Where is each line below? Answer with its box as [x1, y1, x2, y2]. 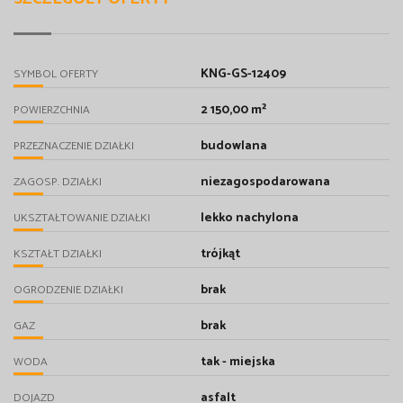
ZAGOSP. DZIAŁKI [13, 173, 102, 193]
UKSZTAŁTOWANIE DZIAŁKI [13, 209, 150, 228]
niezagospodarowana [200, 172, 330, 193]
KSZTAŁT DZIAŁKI [13, 245, 102, 264]
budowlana [200, 136, 267, 157]
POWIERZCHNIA [13, 101, 90, 121]
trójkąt [200, 244, 240, 265]
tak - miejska [200, 352, 275, 373]
